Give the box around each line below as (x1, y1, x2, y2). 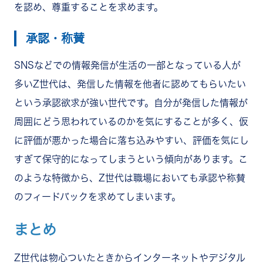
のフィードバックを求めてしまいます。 (14, 191, 181, 201)
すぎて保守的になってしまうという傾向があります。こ (14, 154, 248, 164)
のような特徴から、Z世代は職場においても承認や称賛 (14, 173, 245, 183)
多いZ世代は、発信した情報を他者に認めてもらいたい (14, 79, 246, 89)
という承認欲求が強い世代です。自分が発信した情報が (14, 97, 248, 107)
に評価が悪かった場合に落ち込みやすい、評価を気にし (14, 135, 249, 145)
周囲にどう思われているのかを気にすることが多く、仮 (14, 116, 248, 126)
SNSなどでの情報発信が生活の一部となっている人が (14, 60, 241, 70)
